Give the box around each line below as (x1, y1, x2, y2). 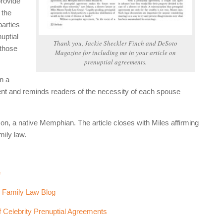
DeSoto (158, 38, 178, 48)
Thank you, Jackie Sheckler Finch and (54, 38, 158, 48)
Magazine (55, 48, 82, 57)
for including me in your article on (81, 48, 176, 57)
